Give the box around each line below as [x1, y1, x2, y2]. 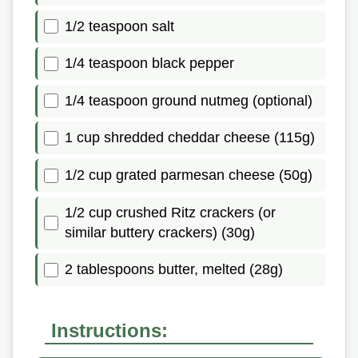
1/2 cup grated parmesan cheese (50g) [65, 167, 312, 184]
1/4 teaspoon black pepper [65, 55, 234, 72]
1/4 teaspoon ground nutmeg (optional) [65, 92, 312, 109]
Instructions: [51, 320, 168, 342]
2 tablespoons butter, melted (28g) [65, 261, 283, 278]
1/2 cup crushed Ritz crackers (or [65, 204, 276, 221]
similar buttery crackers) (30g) [65, 224, 255, 241]
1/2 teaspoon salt [65, 18, 174, 34]
